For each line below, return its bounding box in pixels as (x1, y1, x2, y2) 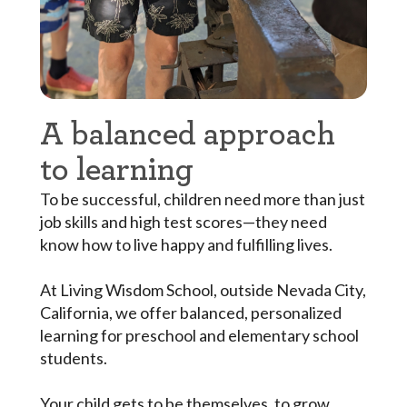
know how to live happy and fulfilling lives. (39, 233, 333, 254)
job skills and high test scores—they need (39, 211, 327, 232)
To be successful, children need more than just (39, 188, 365, 209)
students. (39, 347, 107, 368)
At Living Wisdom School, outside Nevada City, (39, 279, 366, 300)
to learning (39, 153, 194, 186)
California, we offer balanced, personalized (39, 302, 342, 323)
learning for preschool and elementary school (39, 324, 359, 345)
